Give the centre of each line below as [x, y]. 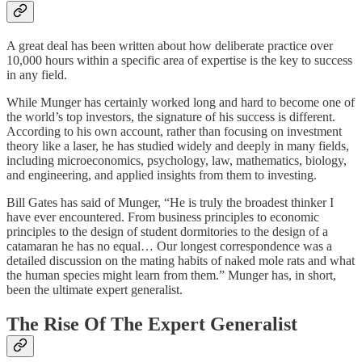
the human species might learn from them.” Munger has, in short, [171, 275]
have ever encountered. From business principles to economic [163, 217]
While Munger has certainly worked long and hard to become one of [181, 102]
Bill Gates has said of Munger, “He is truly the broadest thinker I [170, 202]
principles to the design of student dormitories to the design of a [167, 231]
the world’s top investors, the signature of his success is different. [171, 116]
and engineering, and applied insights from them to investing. [162, 175]
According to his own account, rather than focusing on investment [174, 131]
